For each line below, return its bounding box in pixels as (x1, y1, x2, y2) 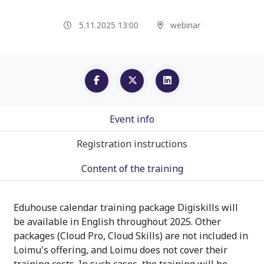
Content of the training (81, 161, 183, 175)
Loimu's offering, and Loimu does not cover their (14, 243, 227, 256)
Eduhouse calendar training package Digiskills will (14, 200, 238, 214)
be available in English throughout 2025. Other (14, 214, 221, 228)
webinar (170, 19, 200, 31)
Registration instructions (77, 137, 187, 150)
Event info (110, 112, 154, 126)
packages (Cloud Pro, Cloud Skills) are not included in (14, 229, 248, 242)
